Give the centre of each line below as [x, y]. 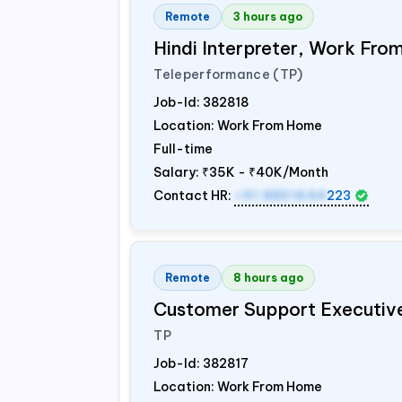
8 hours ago [269, 278]
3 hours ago [268, 17]
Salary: [178, 172]
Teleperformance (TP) [228, 74]
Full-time [184, 149]
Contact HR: [194, 196]
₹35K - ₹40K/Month [266, 172]
